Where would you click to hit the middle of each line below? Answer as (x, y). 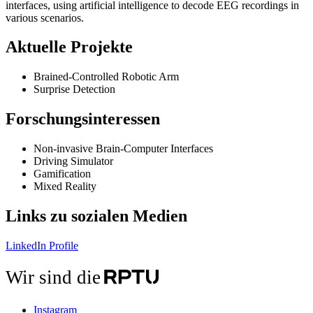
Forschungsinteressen (83, 119)
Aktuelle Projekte (69, 47)
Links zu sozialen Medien (96, 216)
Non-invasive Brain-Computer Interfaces (123, 149)
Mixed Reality (65, 187)
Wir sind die (53, 277)
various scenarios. (45, 17)
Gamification (62, 174)
